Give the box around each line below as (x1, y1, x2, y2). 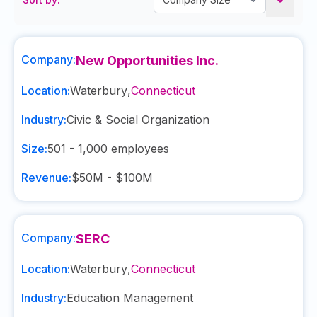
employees (108, 142, 169, 156)
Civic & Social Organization (67, 113, 209, 127)
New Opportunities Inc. (76, 53, 219, 68)
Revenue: (21, 171, 71, 185)
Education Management (67, 291, 193, 305)
